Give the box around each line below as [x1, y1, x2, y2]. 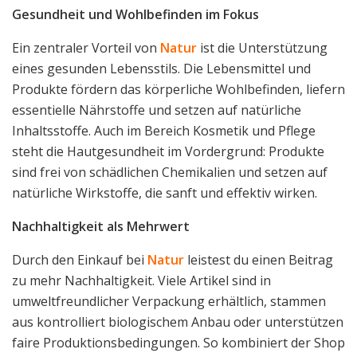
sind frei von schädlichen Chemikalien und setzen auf [12, 163, 328, 182]
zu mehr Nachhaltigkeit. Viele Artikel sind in [12, 272, 271, 290]
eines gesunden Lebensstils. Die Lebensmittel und [12, 60, 311, 78]
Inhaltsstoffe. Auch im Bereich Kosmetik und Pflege [12, 122, 316, 140]
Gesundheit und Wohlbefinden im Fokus [12, 6, 259, 24]
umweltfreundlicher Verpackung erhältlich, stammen [12, 292, 326, 311]
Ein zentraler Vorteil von [12, 39, 160, 57]
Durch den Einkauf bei [12, 251, 147, 269]
